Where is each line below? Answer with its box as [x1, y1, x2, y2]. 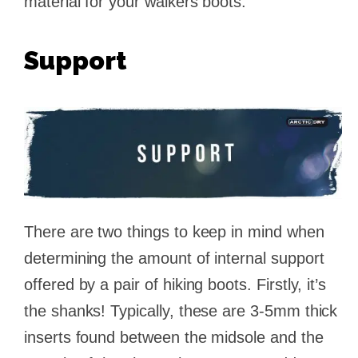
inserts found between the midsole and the [24, 328, 324, 346]
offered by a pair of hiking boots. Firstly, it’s [24, 275, 327, 293]
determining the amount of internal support [24, 249, 324, 267]
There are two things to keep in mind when [24, 222, 324, 241]
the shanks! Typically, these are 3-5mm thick [24, 301, 338, 320]
